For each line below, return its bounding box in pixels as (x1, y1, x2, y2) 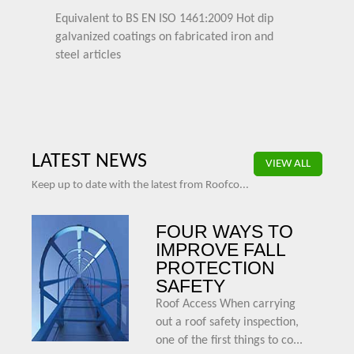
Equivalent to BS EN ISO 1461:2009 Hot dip (55, 13, 273, 25)
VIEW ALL (265, 158, 311, 170)
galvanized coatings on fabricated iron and (55, 31, 273, 43)
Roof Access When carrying (156, 298, 296, 311)
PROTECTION (156, 258, 276, 278)
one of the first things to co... (156, 334, 303, 347)
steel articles (55, 49, 121, 62)
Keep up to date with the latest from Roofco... (32, 179, 249, 191)
